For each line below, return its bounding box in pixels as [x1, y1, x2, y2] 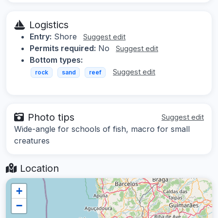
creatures [14, 135, 50, 145]
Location [17, 162, 59, 174]
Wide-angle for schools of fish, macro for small [14, 124, 190, 134]
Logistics [29, 19, 69, 31]
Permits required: [30, 43, 96, 54]
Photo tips [28, 111, 74, 123]
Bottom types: [30, 55, 83, 65]
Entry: [30, 32, 52, 42]
